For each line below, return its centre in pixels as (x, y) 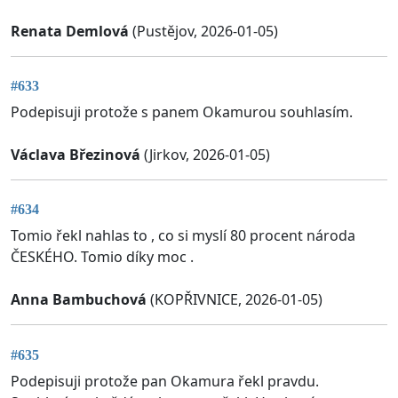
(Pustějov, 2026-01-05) (203, 31)
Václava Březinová (76, 154)
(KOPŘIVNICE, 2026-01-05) (235, 300)
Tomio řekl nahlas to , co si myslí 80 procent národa (183, 236)
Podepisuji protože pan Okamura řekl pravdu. (165, 381)
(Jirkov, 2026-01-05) (205, 154)
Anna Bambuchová (79, 300)
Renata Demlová (70, 31)
